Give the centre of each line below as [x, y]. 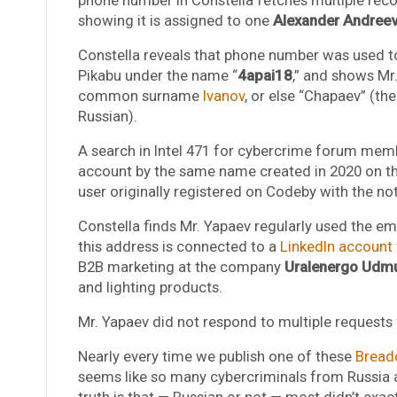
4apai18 [265, 75]
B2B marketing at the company [181, 266]
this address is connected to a [179, 246]
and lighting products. [150, 287]
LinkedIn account [336, 246]
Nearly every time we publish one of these [216, 356]
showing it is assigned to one [175, 20]
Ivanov [223, 95]
